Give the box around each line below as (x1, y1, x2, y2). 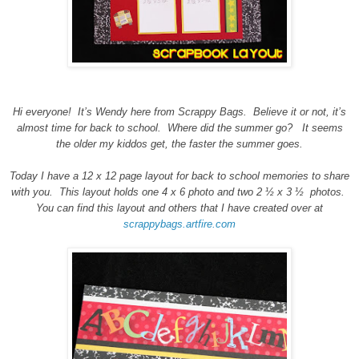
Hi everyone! (13, 105, 71, 118)
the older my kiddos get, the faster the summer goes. (56, 137, 303, 150)
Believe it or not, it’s (253, 105, 346, 118)
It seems (301, 121, 343, 134)
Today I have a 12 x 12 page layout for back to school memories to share (10, 169, 349, 182)
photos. (310, 185, 345, 198)
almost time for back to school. (16, 121, 161, 134)
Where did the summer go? (167, 121, 292, 134)
